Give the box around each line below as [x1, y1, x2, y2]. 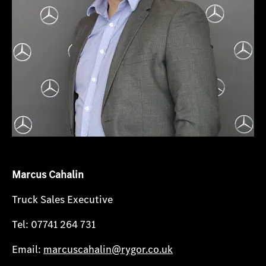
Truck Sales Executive [12, 192, 113, 207]
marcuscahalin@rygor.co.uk [43, 242, 173, 256]
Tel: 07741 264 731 [12, 217, 96, 232]
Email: [12, 242, 43, 256]
